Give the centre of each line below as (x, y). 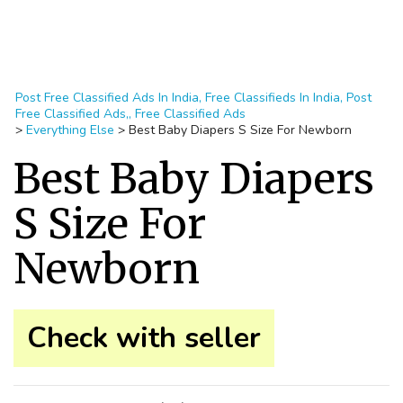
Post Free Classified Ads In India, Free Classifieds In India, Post (193, 98)
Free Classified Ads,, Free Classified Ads (130, 114)
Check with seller (144, 338)
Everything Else (70, 130)
